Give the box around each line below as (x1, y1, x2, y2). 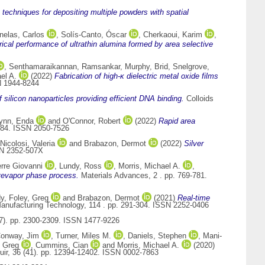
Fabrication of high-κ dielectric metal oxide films (54, 72, 218, 81)
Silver (184, 139, 203, 148)
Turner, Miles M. (56, 231, 111, 241)
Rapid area (159, 117, 195, 126)
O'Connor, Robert (63, 117, 121, 126)
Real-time (177, 193, 210, 203)
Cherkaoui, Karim (143, 30, 202, 40)
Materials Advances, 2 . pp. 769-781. (79, 171, 207, 180)
